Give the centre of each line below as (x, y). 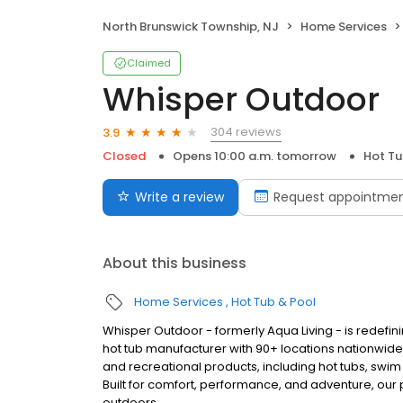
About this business (175, 264)
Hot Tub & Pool (273, 302)
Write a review (179, 197)
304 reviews (246, 132)
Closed (124, 157)
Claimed (149, 63)
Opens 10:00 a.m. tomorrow (255, 157)
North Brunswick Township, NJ (191, 27)
